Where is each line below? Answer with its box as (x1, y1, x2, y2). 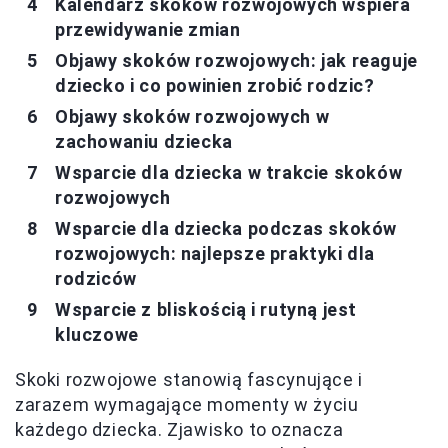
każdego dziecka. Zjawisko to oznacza (15, 418, 344, 440)
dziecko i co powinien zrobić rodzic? (55, 74, 375, 96)
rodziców (55, 267, 137, 289)
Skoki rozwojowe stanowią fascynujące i (15, 368, 363, 390)
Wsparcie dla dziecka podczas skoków (55, 217, 398, 239)
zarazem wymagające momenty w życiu (15, 393, 359, 415)
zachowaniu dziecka (55, 130, 233, 152)
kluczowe (55, 323, 139, 345)
